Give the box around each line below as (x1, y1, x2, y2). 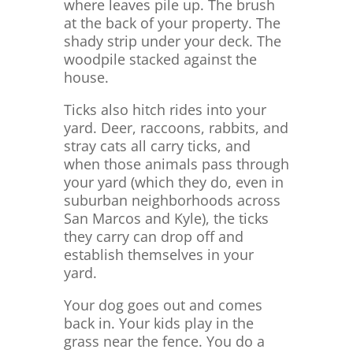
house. (63, 68, 109, 87)
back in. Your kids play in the (63, 314, 254, 333)
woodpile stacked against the (63, 50, 257, 69)
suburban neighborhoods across (63, 191, 281, 210)
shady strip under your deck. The (63, 32, 281, 51)
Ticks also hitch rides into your (63, 100, 266, 120)
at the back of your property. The (63, 13, 281, 33)
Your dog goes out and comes (63, 295, 262, 315)
